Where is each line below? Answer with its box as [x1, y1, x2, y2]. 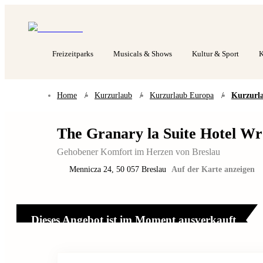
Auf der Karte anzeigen [171, 165, 255, 174]
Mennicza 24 [69, 165, 112, 174]
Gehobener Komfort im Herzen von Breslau [57, 147, 220, 157]
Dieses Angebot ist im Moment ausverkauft [31, 213, 236, 226]
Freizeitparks [52, 49, 93, 58]
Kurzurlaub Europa [150, 90, 214, 100]
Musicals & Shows [113, 49, 172, 58]
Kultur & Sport [192, 49, 239, 58]
